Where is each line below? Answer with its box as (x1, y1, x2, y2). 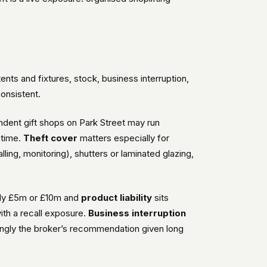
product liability (81, 192, 153, 203)
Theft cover (23, 132, 78, 144)
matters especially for (77, 132, 170, 144)
